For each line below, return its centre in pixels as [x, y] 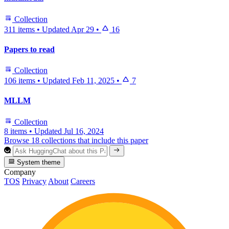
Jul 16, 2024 [84, 131]
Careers [83, 181]
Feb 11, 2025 [93, 81]
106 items [20, 81]
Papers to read [29, 49]
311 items [19, 29]
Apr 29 [83, 29]
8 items [16, 131]
